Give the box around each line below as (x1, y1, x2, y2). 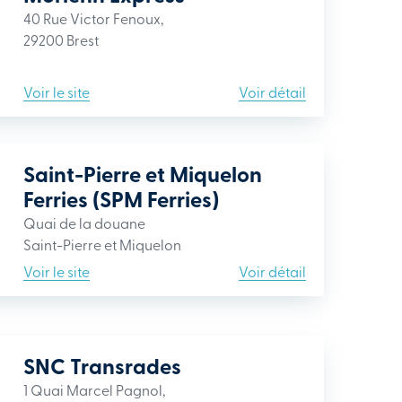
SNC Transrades (23, 350, 181, 381)
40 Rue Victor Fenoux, (23, 8, 163, 28)
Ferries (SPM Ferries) (23, 183, 219, 214)
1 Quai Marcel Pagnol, (23, 380, 165, 399)
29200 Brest (23, 30, 99, 49)
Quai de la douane (23, 213, 145, 232)
